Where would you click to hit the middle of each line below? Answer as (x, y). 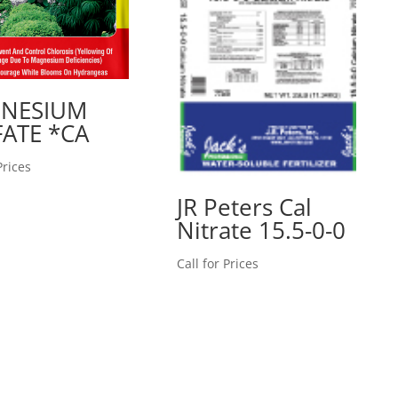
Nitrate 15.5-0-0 (261, 231)
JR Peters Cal (244, 207)
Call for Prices (217, 264)
